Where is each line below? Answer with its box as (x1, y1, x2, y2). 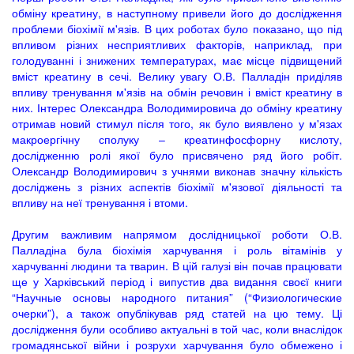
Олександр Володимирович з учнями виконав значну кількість (12, 163, 342, 179)
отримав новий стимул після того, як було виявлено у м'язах (12, 115, 342, 131)
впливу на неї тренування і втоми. (12, 194, 188, 210)
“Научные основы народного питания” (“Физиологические (12, 289, 342, 305)
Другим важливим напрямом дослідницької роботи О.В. (12, 226, 342, 242)
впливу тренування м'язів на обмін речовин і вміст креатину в (12, 84, 342, 100)
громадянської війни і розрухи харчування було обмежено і (12, 337, 342, 352)
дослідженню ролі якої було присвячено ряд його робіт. (12, 147, 342, 163)
